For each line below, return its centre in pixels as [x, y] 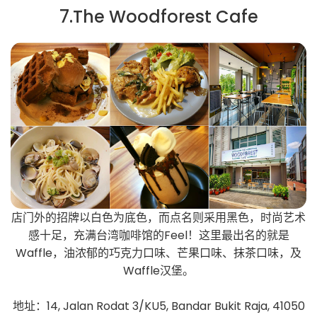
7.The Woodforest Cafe [158, 16]
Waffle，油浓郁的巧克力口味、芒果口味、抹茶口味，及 [158, 253]
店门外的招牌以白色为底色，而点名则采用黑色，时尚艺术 [158, 217]
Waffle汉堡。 [158, 270]
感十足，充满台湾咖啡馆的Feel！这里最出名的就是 [158, 235]
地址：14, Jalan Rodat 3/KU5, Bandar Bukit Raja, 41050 [158, 306]
